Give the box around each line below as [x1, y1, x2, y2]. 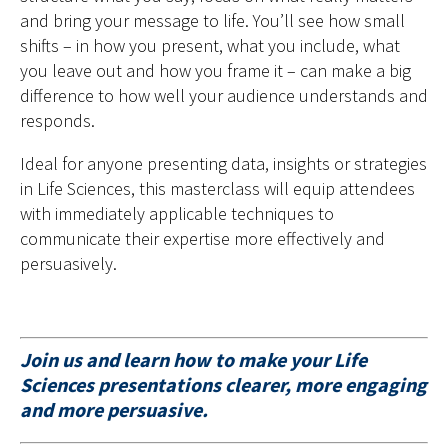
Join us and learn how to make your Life [20, 347, 367, 372]
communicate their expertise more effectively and [20, 227, 385, 250]
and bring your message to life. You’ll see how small [20, 9, 405, 32]
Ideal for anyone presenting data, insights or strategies [20, 152, 427, 175]
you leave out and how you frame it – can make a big [20, 59, 411, 82]
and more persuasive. [20, 397, 208, 422]
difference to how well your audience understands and [20, 84, 428, 107]
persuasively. [20, 252, 117, 275]
